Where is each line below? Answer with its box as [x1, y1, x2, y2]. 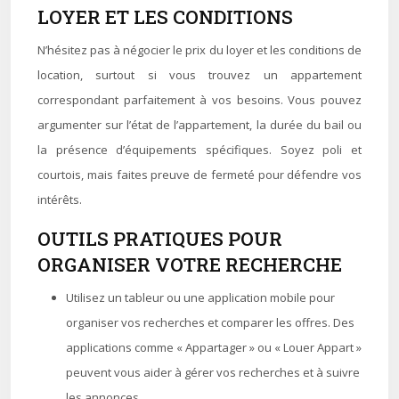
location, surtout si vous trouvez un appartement [37, 67, 362, 83]
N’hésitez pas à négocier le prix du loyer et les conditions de [37, 42, 362, 58]
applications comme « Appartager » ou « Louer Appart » [66, 339, 362, 355]
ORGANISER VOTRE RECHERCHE [37, 252, 342, 277]
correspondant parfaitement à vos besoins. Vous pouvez [37, 92, 362, 108]
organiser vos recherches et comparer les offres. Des [66, 314, 354, 330]
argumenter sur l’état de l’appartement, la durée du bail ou [37, 117, 362, 133]
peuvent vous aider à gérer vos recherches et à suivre [66, 364, 360, 380]
